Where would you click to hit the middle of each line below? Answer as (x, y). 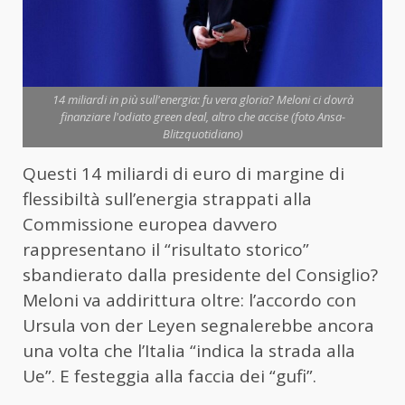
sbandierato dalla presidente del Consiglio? (200, 275)
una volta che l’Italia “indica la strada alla (189, 351)
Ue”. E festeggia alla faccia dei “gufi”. (170, 377)
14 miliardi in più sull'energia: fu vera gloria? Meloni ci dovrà (202, 100)
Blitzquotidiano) (202, 134)
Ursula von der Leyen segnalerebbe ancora (198, 326)
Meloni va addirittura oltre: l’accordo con (189, 301)
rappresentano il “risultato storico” (166, 250)
